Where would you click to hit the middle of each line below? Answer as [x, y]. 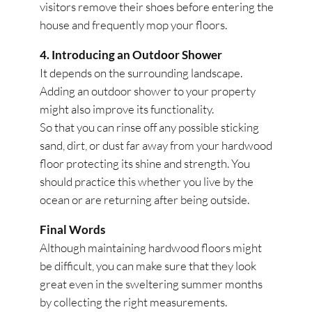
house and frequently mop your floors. [134, 25]
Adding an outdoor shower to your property [148, 91]
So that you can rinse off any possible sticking [150, 127]
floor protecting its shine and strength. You [145, 164]
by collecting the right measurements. [134, 302]
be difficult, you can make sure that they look [148, 266]
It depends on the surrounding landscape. [141, 73]
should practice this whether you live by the [147, 182]
